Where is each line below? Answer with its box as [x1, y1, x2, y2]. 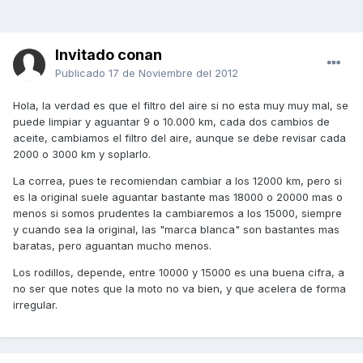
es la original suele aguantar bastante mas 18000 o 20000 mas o [13, 190, 343, 204]
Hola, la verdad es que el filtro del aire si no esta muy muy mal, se [13, 99, 348, 113]
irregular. [13, 298, 58, 312]
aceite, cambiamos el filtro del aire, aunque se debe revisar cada [13, 131, 346, 145]
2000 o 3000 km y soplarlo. [13, 147, 151, 161]
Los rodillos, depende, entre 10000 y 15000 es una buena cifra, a [13, 266, 344, 280]
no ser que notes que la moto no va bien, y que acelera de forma [13, 282, 346, 296]
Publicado [55, 66, 109, 80]
